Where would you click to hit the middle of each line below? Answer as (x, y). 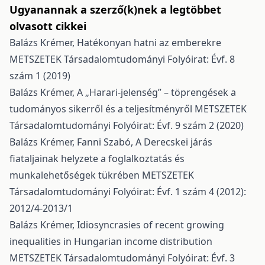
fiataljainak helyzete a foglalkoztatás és (97, 159)
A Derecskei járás (174, 142)
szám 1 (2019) (40, 76)
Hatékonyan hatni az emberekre (149, 43)
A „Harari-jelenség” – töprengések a (156, 92)
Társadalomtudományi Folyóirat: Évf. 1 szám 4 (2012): (128, 192)
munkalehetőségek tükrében (76, 175)
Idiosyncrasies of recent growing (151, 225)
